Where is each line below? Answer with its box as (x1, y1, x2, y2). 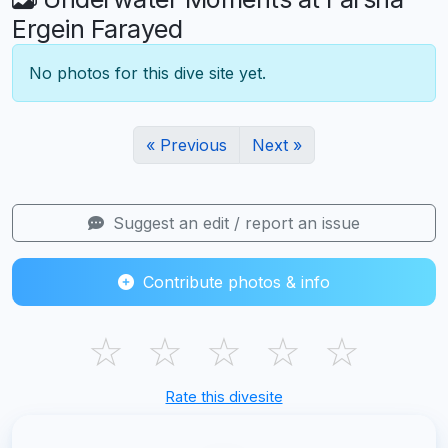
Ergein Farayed (12, 13, 182, 44)
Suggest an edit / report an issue (108, 212, 360, 233)
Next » (252, 134, 302, 155)
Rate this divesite (165, 387, 283, 405)
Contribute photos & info (138, 271, 330, 292)
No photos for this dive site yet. (29, 62, 266, 83)
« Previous (146, 134, 227, 155)
